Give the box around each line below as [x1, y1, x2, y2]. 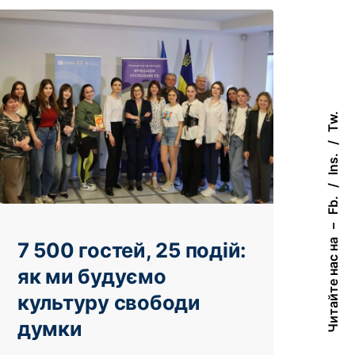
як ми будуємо [17, 263, 166, 288]
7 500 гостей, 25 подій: [17, 237, 247, 262]
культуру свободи [17, 289, 200, 315]
